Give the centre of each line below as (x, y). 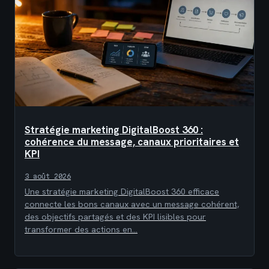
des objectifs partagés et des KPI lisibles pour (115, 217)
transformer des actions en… (81, 230)
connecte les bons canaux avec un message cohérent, (132, 204)
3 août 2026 (48, 177)
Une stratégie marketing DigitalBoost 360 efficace (122, 192)
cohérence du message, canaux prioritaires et (132, 142)
